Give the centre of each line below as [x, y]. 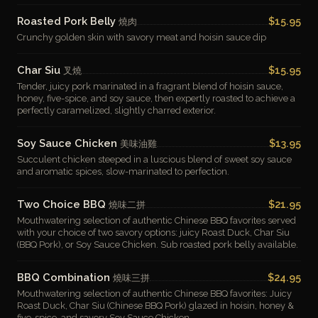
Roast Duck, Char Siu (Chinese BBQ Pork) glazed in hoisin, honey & [155, 306]
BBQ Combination [65, 277]
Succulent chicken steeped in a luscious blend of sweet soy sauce [154, 159]
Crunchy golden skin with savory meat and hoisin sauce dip [142, 37]
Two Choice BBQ [63, 204]
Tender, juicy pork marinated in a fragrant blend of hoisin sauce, [150, 86]
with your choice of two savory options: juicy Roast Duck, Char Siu [153, 232]
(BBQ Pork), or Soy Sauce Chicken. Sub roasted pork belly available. [158, 245]
